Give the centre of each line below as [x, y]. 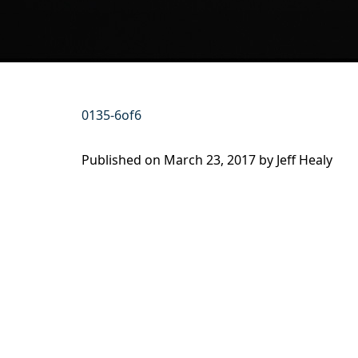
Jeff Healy [304, 160]
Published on [123, 160]
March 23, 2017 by [220, 160]
